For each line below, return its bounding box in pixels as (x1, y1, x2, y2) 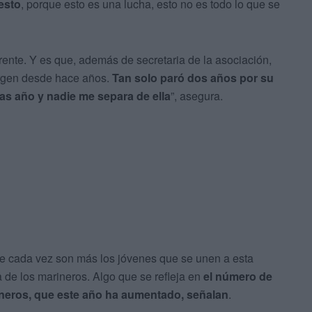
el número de (203, 268, 272, 285)
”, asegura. (171, 88, 223, 104)
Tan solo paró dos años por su (112, 70, 274, 86)
